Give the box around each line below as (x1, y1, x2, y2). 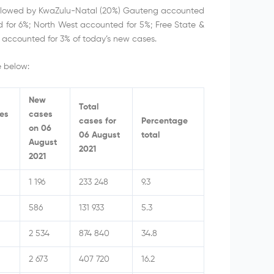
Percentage (141, 117, 188, 126)
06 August (79, 131, 120, 140)
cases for (79, 117, 116, 126)
